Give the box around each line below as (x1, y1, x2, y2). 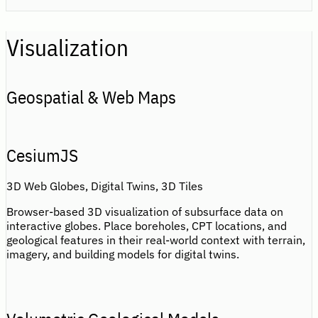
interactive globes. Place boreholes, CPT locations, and (6, 219, 287, 234)
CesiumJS (6, 144, 78, 168)
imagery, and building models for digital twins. (6, 247, 239, 262)
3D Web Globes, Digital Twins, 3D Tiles (6, 179, 203, 194)
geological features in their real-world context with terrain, (6, 233, 305, 248)
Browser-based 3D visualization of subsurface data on (6, 204, 283, 219)
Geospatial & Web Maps (6, 86, 176, 109)
